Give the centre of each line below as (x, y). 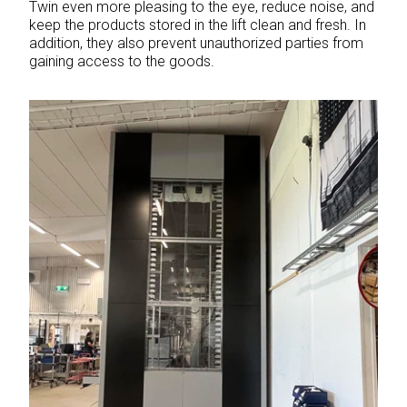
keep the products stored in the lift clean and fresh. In (198, 25)
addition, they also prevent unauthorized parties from (196, 43)
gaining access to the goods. (122, 61)
